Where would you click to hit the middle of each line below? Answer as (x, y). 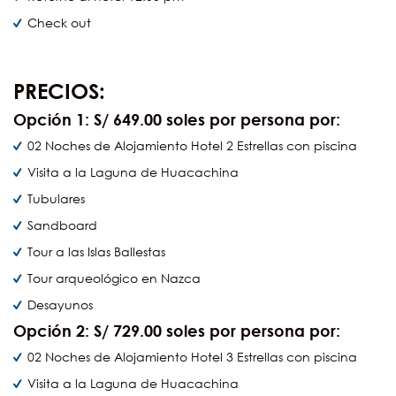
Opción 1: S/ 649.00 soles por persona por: (177, 120)
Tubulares (56, 199)
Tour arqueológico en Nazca (114, 278)
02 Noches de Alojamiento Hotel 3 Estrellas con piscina (192, 357)
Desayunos (60, 305)
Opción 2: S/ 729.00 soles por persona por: (177, 331)
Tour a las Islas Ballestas (96, 252)
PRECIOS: (59, 91)
